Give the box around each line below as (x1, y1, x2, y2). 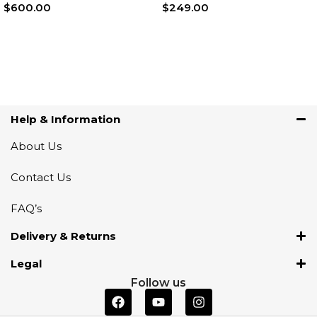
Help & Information (11, 113, 120, 127)
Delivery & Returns (11, 229, 116, 243)
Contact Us (11, 171, 71, 185)
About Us (11, 139, 62, 154)
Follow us (131, 276, 186, 290)
